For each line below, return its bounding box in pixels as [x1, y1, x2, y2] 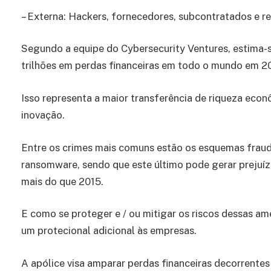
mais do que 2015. [21, 175, 103, 188]
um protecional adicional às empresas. [21, 224, 197, 237]
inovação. [21, 109, 65, 122]
